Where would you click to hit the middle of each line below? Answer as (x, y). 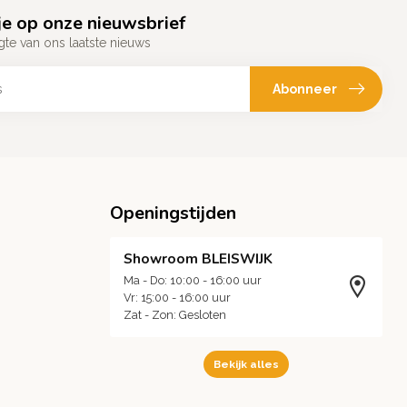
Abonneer (305, 89)
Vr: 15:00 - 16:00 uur (177, 298)
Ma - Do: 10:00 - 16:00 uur (193, 281)
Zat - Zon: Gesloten (175, 315)
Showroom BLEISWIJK (198, 259)
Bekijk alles (246, 365)
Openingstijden (173, 213)
